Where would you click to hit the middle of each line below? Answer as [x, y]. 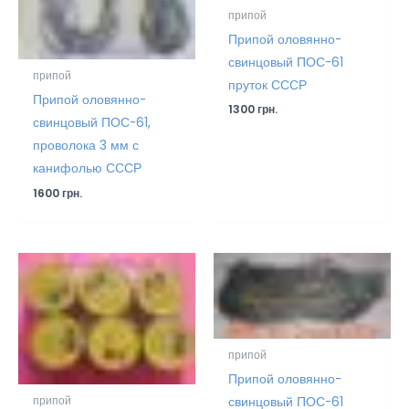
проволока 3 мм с [86, 146]
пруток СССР [268, 85]
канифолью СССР [88, 169]
